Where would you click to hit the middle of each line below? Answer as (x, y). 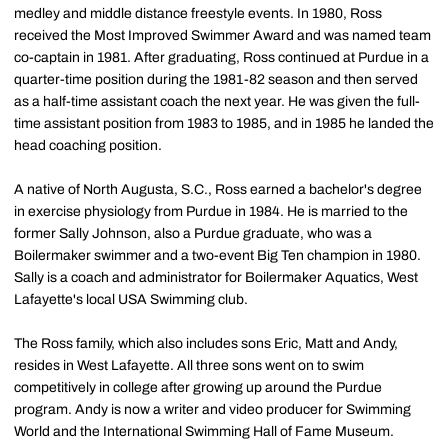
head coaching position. (88, 146)
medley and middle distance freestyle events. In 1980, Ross (198, 14)
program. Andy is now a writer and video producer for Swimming (212, 410)
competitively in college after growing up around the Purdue (198, 388)
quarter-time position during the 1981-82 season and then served (216, 80)
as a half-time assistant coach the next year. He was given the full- (217, 102)
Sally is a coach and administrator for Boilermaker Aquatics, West (216, 278)
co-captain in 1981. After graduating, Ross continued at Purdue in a (221, 58)
